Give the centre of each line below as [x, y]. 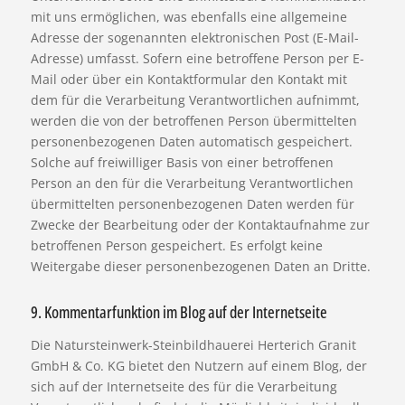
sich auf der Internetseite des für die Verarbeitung [184, 387]
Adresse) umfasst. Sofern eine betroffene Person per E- [197, 59]
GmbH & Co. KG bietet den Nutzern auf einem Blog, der [198, 366]
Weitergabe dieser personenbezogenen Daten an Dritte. [200, 267]
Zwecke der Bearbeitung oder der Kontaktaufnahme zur [200, 225]
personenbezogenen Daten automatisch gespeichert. [191, 142]
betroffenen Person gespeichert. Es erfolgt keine [176, 246]
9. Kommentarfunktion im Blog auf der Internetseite [179, 312]
